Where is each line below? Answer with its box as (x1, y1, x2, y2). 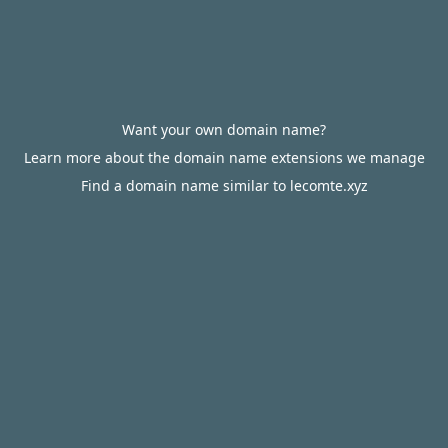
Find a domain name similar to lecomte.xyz (80, 176, 368, 195)
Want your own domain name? (122, 120, 326, 139)
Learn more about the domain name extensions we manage (23, 148, 425, 167)
